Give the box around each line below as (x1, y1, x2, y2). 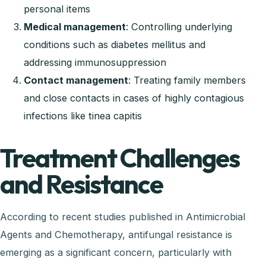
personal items (24, 2, 90, 15)
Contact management (24, 74, 128, 86)
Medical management (24, 20, 126, 33)
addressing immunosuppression (24, 56, 166, 68)
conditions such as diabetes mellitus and (24, 38, 205, 50)
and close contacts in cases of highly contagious (24, 91, 244, 104)
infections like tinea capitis (24, 109, 142, 122)
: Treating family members (128, 74, 246, 86)
